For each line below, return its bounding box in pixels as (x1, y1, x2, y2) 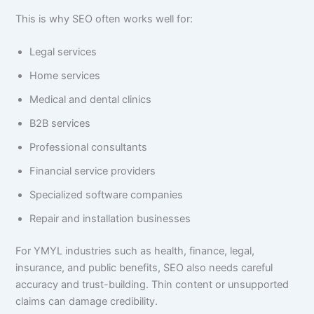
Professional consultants (29, 141, 148, 154)
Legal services (29, 46, 97, 59)
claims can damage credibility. (15, 295, 158, 308)
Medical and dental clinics (29, 93, 152, 107)
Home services (29, 69, 101, 83)
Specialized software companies (29, 189, 184, 202)
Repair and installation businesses (29, 212, 191, 226)
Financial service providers (29, 165, 156, 178)
